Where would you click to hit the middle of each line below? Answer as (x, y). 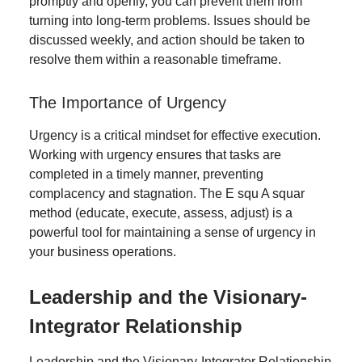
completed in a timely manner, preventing (146, 174)
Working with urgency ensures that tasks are (155, 154)
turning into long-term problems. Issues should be (170, 20)
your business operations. (103, 251)
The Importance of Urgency (128, 102)
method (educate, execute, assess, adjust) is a (161, 213)
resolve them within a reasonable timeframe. (155, 59)
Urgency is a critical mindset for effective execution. (175, 135)
